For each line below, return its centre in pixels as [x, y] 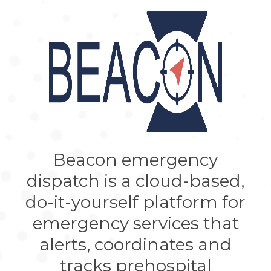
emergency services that [135, 223]
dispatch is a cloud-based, [135, 181]
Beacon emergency [135, 159]
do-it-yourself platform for [135, 202]
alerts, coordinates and [135, 244]
